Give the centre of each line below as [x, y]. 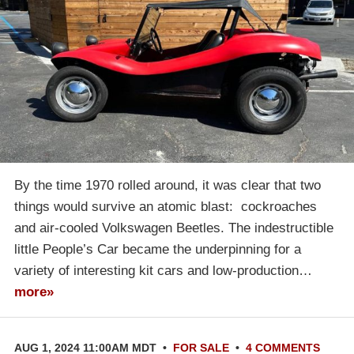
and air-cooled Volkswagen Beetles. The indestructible [174, 228]
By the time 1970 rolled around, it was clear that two [168, 185]
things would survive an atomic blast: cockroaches [166, 206]
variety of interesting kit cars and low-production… [163, 270]
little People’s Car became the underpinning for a [158, 249]
